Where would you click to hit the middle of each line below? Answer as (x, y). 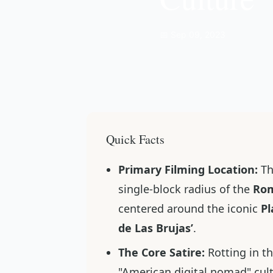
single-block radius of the (186, 189)
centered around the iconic (190, 208)
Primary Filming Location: (188, 169)
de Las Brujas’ (156, 228)
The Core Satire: (161, 252)
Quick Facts (135, 139)
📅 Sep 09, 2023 (193, 34)
